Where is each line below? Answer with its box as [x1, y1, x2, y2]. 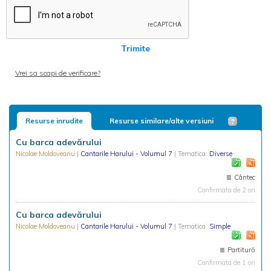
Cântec [234, 173, 255, 181]
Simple [209, 222, 230, 230]
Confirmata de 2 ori [197, 186, 255, 194]
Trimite [121, 43, 150, 54]
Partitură [227, 246, 255, 254]
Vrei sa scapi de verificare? [15, 68, 100, 77]
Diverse [209, 149, 232, 158]
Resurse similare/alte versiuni [109, 116, 214, 125]
